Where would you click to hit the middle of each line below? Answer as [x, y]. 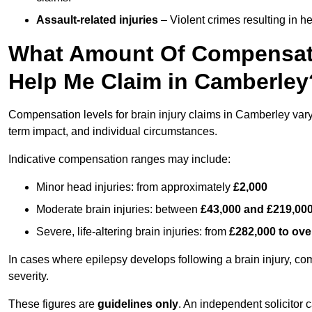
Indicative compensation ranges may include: [119, 159]
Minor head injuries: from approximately [135, 187]
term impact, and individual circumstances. [113, 132]
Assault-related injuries [97, 20]
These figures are [53, 304]
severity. [29, 276]
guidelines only [138, 304]
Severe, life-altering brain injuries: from [133, 232]
